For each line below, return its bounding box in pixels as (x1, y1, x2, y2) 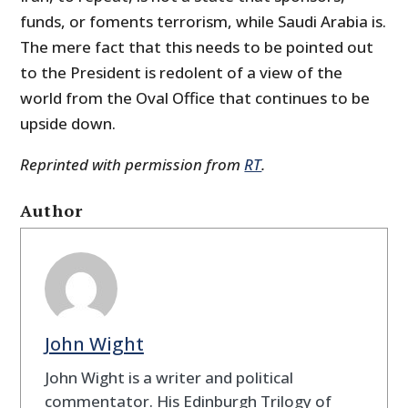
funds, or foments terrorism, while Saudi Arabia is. (20, 11, 387, 33)
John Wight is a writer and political (44, 366, 293, 388)
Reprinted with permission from (20, 154, 245, 176)
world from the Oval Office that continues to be (20, 87, 371, 109)
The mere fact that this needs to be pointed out (20, 36, 374, 58)
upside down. (20, 113, 117, 135)
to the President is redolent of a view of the (20, 62, 343, 84)
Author (20, 199, 84, 222)
